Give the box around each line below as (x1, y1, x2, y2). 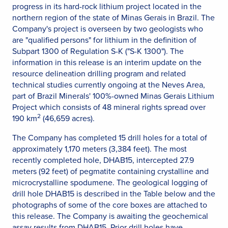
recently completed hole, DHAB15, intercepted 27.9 (12, 154, 194, 165)
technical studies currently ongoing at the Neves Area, (12, 79, 205, 90)
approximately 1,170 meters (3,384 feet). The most (12, 143, 187, 154)
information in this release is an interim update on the (12, 56, 202, 68)
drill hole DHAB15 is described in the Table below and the (12, 188, 215, 199)
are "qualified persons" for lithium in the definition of (12, 34, 196, 45)
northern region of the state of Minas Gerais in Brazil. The (12, 12, 215, 23)
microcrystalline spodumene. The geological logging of (12, 177, 208, 188)
